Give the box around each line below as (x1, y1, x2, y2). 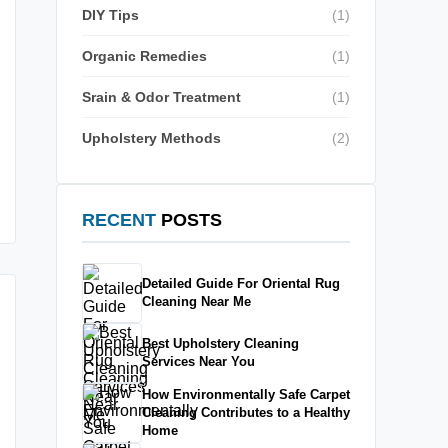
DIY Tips (82, 7, 139, 23)
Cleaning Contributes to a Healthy (142, 405, 350, 420)
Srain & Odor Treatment (82, 89, 241, 105)
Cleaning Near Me (142, 294, 251, 309)
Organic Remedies (82, 48, 207, 64)
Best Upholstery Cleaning (142, 336, 299, 351)
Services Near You (142, 354, 255, 369)
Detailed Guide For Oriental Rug (142, 276, 340, 291)
